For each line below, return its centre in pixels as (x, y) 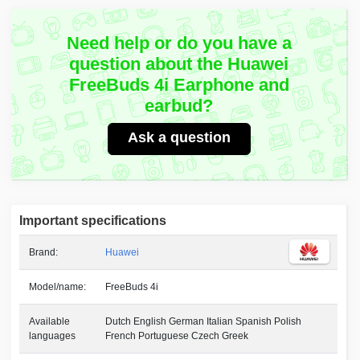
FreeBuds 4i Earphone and (179, 85)
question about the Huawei (179, 64)
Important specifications (93, 221)
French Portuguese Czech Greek (177, 336)
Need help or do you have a (179, 43)
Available (50, 322)
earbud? (179, 106)
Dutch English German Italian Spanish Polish (204, 322)
